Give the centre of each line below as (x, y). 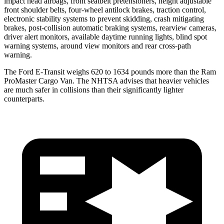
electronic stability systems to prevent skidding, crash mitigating (104, 18)
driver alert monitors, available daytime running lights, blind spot (105, 36)
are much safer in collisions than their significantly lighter (94, 89)
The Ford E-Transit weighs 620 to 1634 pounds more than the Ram (110, 71)
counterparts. (24, 98)
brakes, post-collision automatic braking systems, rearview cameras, (110, 27)
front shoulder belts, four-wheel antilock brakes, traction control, (105, 9)
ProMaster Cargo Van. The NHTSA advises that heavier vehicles (106, 80)
